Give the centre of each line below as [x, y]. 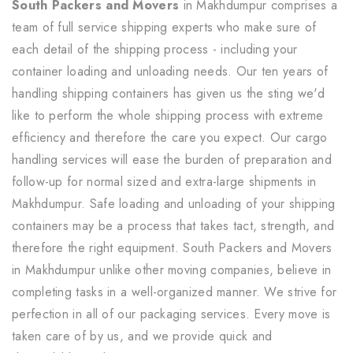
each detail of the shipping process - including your [155, 49]
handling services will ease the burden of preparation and [172, 160]
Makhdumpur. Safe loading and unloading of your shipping [174, 204]
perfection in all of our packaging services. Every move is [171, 314]
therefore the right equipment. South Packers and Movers [172, 248]
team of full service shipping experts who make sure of [164, 27]
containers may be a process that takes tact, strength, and [173, 226]
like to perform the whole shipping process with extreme [168, 115]
